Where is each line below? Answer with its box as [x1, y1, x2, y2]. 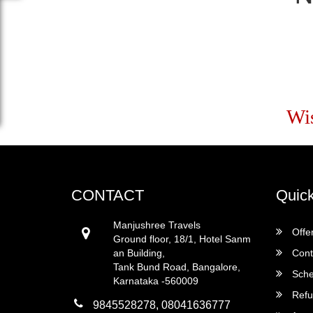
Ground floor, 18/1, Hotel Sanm [113, 233, 251, 245]
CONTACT [71, 187, 144, 204]
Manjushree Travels [113, 219, 201, 231]
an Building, [113, 247, 165, 259]
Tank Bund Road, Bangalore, [113, 261, 240, 272]
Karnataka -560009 [113, 275, 198, 286]
